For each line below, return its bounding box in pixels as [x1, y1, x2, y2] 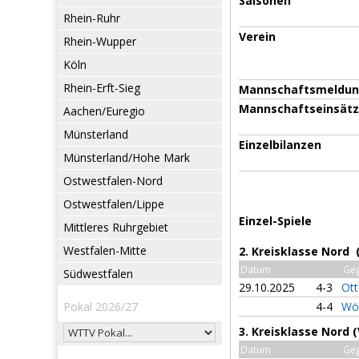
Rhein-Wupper [63, 34, 136, 49]
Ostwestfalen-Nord [63, 173, 163, 188]
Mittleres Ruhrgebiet [63, 220, 168, 235]
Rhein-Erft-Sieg [63, 80, 140, 95]
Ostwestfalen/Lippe [63, 196, 164, 212]
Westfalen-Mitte [63, 243, 147, 258]
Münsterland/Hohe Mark [63, 150, 190, 165]
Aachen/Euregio [63, 103, 145, 119]
